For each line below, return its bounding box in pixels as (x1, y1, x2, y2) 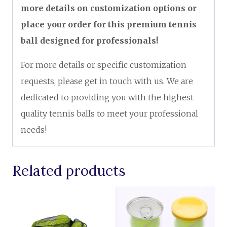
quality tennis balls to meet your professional (21, 108, 198, 119)
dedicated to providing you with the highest (21, 92, 194, 102)
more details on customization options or (21, 3, 197, 13)
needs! (21, 124, 47, 135)
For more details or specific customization (21, 59, 186, 70)
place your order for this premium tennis (21, 19, 197, 29)
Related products (12, 161, 126, 180)
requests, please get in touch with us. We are (21, 75, 193, 86)
